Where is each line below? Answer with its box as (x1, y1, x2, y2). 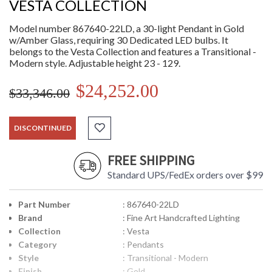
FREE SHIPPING (107, 152, 194, 169)
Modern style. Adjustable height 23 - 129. (9, 57, 180, 69)
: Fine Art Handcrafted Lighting (122, 212, 240, 223)
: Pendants (122, 239, 164, 250)
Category (18, 239, 56, 250)
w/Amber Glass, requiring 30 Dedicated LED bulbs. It (9, 34, 228, 46)
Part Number (18, 199, 70, 210)
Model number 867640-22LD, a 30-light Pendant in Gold (9, 22, 244, 35)
